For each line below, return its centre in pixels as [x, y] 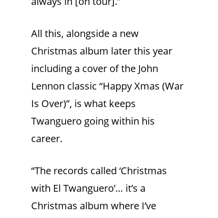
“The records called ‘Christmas [99, 171]
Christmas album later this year [102, 51]
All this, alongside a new [85, 34]
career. [47, 139]
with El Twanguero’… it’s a [88, 188]
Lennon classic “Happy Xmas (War [107, 86]
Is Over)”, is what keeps [83, 104]
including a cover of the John [95, 69]
